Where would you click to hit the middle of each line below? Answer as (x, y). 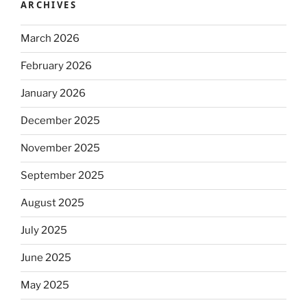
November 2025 (60, 148)
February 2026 (56, 66)
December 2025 (60, 121)
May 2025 (45, 285)
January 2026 (53, 94)
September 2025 (62, 176)
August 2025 (52, 203)
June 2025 (46, 258)
